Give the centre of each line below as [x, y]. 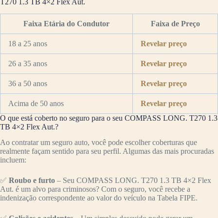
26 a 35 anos [28, 63]
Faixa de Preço [175, 23]
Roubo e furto [32, 181]
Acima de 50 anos [36, 103]
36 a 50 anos [28, 83]
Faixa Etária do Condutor [66, 23]
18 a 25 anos [28, 43]
